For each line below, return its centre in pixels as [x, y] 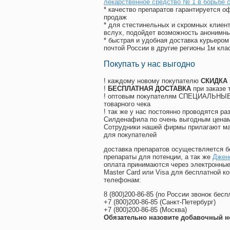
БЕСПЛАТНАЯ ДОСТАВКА [149, 89]
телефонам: [122, 180]
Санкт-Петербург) [189, 202]
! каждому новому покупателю [152, 81]
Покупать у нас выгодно [149, 64]
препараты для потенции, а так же [158, 157]
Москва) [174, 210]
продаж [115, 17]
